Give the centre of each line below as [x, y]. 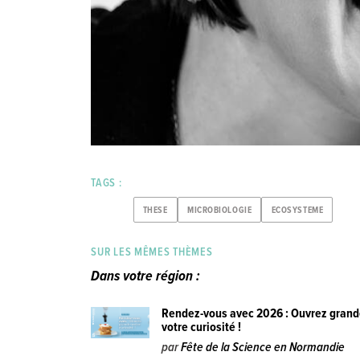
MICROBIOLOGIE [219, 210]
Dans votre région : [146, 276]
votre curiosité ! [202, 327]
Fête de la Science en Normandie [263, 347]
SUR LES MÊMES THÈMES [152, 253]
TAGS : [106, 183]
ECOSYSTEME [297, 210]
